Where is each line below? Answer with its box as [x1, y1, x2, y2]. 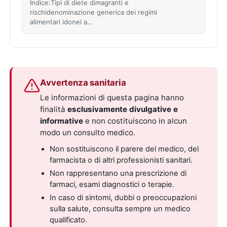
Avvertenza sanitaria [40, 78, 126, 88]
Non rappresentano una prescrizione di [49, 168, 186, 178]
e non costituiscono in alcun [83, 116, 187, 126]
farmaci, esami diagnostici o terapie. [49, 179, 174, 189]
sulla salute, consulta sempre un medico [49, 204, 191, 213]
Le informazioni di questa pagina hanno [40, 93, 184, 103]
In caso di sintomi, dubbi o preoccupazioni [49, 193, 197, 202]
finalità [40, 104, 68, 115]
